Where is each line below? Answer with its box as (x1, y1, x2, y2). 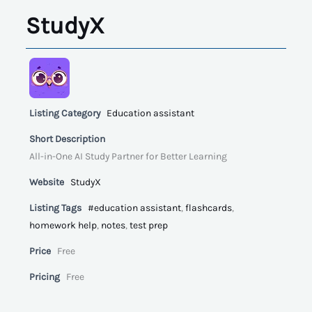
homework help (29, 219, 97, 232)
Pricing (29, 271, 60, 283)
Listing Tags (29, 202, 81, 214)
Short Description (29, 133, 105, 146)
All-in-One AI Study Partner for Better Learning (29, 150, 227, 163)
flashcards (185, 202, 232, 214)
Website (29, 176, 64, 189)
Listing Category (29, 107, 100, 120)
